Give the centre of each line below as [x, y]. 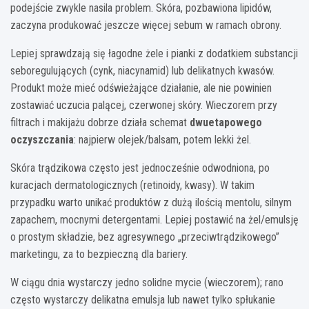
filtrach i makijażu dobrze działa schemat [100, 122]
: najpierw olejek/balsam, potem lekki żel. [162, 139]
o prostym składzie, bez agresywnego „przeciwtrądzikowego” [145, 237]
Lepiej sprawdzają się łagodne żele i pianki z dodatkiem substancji [154, 53]
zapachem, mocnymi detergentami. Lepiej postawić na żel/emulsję [154, 219]
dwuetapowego [226, 122]
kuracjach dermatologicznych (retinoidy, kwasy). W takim [132, 185]
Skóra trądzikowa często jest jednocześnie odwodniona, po [140, 168]
